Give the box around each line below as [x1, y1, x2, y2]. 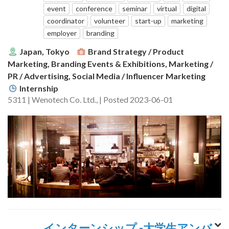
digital [187, 4, 206, 13]
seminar [122, 4, 147, 13]
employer [47, 29, 77, 38]
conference [76, 4, 112, 13]
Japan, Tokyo [19, 47, 70, 56]
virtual [157, 4, 177, 13]
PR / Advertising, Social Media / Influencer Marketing [8, 71, 205, 81]
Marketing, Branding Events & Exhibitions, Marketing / [8, 58, 213, 68]
